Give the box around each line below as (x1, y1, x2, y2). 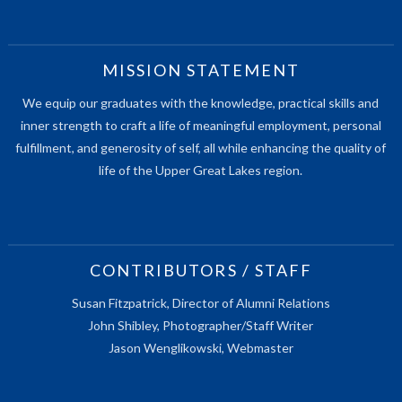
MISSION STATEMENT (101, 59, 301, 80)
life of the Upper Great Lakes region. (99, 162, 303, 178)
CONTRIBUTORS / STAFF (90, 259, 312, 280)
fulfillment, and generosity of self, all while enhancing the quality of (15, 139, 387, 155)
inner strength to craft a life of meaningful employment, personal (20, 117, 381, 133)
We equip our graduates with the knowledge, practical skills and (22, 94, 380, 110)
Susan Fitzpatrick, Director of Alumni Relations (71, 294, 330, 310)
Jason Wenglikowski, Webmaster (108, 339, 293, 355)
